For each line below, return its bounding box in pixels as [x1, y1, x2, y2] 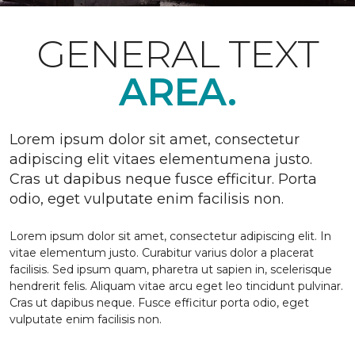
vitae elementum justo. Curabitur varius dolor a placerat [10, 246, 314, 260]
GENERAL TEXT [36, 31, 319, 77]
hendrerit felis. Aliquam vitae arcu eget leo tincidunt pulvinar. [10, 279, 343, 293]
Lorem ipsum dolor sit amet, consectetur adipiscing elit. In [10, 229, 331, 243]
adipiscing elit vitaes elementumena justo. [10, 151, 312, 168]
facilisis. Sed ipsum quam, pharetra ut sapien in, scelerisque [10, 262, 332, 277]
